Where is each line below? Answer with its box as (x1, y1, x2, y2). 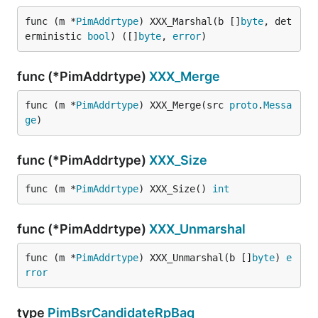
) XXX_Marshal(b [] (138, 16, 241, 27)
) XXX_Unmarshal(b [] (138, 252, 252, 263)
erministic (25, 31, 87, 42)
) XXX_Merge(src (138, 99, 229, 111)
